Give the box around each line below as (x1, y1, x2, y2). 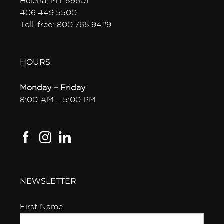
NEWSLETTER (20, 176, 76, 186)
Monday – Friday (20, 84, 88, 92)
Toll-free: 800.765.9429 (20, 21, 111, 29)
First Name (20, 203, 63, 211)
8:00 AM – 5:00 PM (20, 96, 96, 104)
